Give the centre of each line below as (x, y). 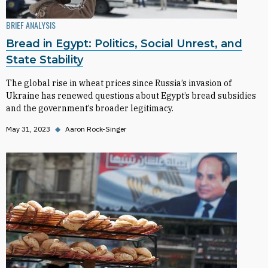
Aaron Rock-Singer (96, 129)
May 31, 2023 (28, 129)
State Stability (45, 60)
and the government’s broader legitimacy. (90, 108)
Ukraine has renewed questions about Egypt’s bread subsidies (131, 96)
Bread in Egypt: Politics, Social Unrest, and (124, 44)
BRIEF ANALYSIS (31, 25)
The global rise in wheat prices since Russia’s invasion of (119, 83)
